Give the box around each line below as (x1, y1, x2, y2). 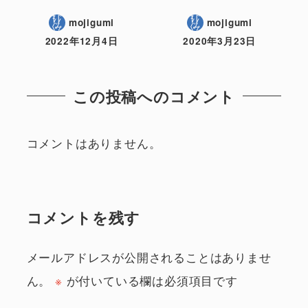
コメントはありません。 (26, 134, 162, 152)
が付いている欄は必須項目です (62, 272, 238, 289)
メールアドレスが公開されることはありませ (26, 248, 272, 266)
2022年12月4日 (45, 34, 118, 48)
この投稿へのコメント (73, 85, 235, 107)
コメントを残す (26, 206, 141, 228)
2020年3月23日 (183, 34, 256, 48)
